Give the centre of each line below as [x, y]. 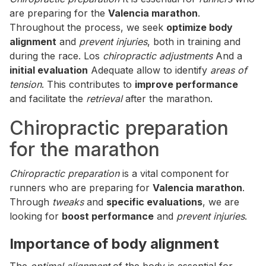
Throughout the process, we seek [88, 27]
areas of [229, 70]
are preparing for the [59, 13]
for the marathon [85, 149]
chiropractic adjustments [158, 56]
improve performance [186, 84]
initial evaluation [49, 70]
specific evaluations [154, 202]
